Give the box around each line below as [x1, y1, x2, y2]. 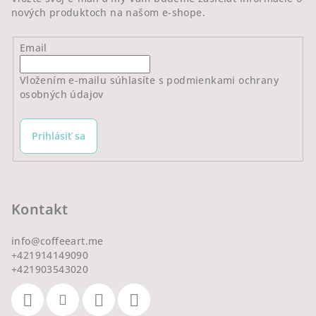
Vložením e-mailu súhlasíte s [19, 73, 167, 87]
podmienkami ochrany [166, 73, 279, 87]
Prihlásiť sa [31, 128, 85, 142]
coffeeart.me [40, 234, 104, 248]
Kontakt [11, 200, 68, 219]
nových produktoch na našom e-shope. [11, 5, 205, 19]
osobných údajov [19, 87, 104, 101]
